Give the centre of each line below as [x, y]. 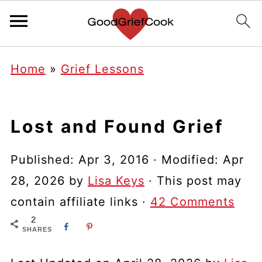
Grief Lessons [102, 69]
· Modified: [186, 160]
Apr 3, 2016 [113, 160]
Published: [44, 160]
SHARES [37, 229]
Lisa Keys [116, 181]
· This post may [193, 181]
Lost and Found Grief [117, 126]
